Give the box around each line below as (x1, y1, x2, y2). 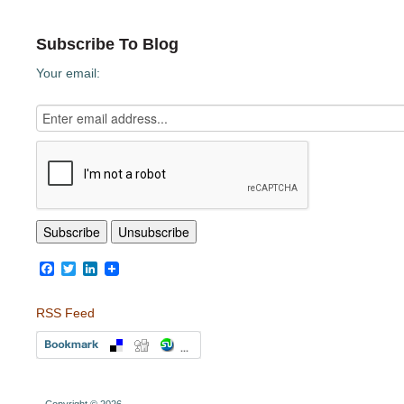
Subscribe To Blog (36, 35, 179, 53)
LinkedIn (97, 261, 152, 276)
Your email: (36, 66, 100, 80)
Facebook (54, 261, 118, 276)
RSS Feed (36, 306, 95, 320)
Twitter (76, 261, 118, 276)
